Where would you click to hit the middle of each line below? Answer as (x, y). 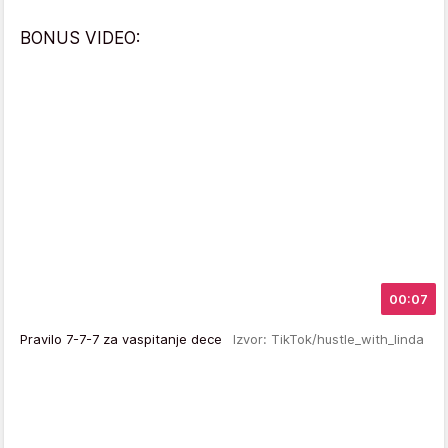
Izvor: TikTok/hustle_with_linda (328, 339)
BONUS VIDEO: (80, 37)
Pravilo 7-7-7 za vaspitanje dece (126, 339)
